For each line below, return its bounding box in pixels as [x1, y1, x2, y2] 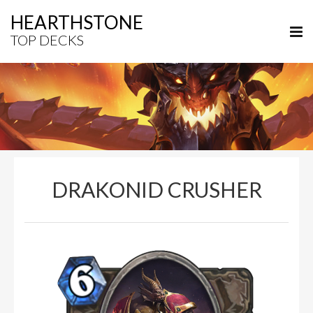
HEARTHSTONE [10, 11, 143, 34]
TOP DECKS [10, 31, 84, 48]
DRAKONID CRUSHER [51, 177, 262, 202]
